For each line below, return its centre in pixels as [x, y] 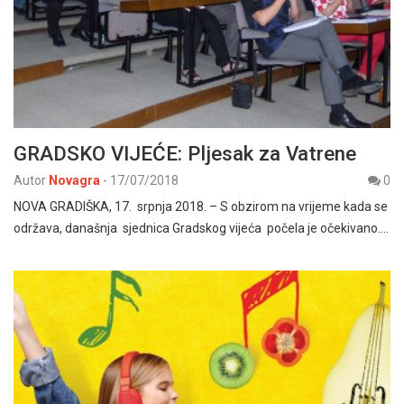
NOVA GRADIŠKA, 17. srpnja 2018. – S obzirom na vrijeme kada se [201, 207]
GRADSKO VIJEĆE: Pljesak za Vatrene [185, 154]
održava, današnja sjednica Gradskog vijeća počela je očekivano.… [201, 229]
